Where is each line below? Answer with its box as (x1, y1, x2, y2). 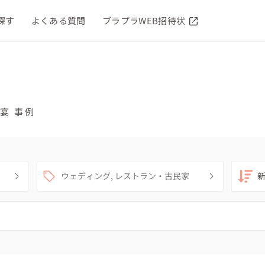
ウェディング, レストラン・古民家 (61, 170, 190, 182)
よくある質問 (31, 14, 86, 27)
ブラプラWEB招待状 (102, 14, 188, 27)
